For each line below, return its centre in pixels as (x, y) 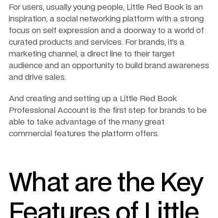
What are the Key (106, 183)
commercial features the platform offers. (85, 134)
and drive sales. (38, 77)
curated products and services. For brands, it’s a (97, 42)
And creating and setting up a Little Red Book (93, 99)
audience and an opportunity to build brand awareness (109, 65)
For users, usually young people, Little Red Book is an (106, 7)
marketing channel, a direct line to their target (92, 54)
